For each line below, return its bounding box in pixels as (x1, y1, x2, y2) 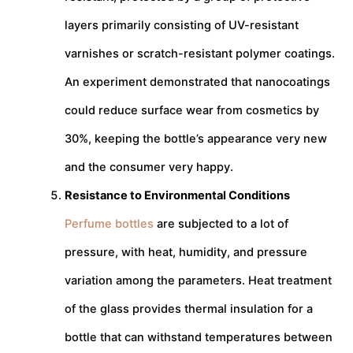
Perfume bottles (64, 217, 154, 232)
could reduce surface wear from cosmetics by (64, 103, 319, 118)
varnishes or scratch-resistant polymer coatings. (64, 46, 335, 61)
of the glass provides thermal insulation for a (64, 302, 313, 317)
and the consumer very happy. (64, 160, 233, 175)
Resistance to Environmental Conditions (64, 188, 290, 203)
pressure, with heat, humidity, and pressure (64, 245, 307, 260)
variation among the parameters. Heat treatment (64, 273, 332, 288)
